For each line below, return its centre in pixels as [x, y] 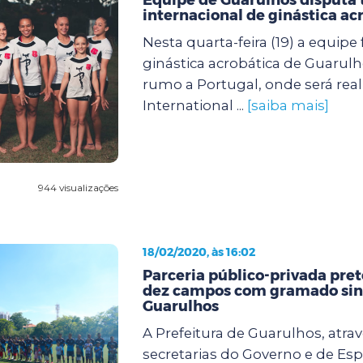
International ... [194, 105]
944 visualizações [78, 187]
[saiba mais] [288, 105]
